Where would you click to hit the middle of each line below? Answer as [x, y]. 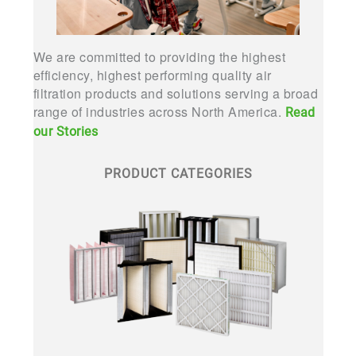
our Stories [65, 132]
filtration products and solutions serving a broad [175, 93]
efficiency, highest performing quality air [152, 75]
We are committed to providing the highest [159, 57]
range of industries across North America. [159, 112]
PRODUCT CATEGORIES [178, 174]
